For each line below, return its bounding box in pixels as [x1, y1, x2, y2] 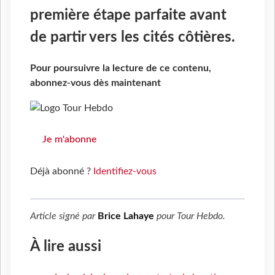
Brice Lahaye [98, 211, 154, 222]
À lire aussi [30, 239, 101, 255]
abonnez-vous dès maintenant [30, 78, 161, 88]
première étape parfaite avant [30, 8, 227, 23]
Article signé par [30, 211, 98, 222]
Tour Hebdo [177, 211, 223, 222]
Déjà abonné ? [30, 166, 93, 177]
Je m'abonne [42, 134, 97, 145]
